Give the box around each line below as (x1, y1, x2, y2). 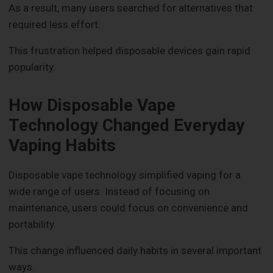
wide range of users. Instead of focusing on (9, 185, 210, 197)
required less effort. (9, 18, 101, 31)
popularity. (9, 61, 56, 74)
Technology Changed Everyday (9, 115, 245, 136)
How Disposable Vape (9, 95, 176, 116)
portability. (9, 218, 57, 230)
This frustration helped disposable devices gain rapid (9, 44, 251, 57)
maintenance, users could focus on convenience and (9, 201, 249, 214)
